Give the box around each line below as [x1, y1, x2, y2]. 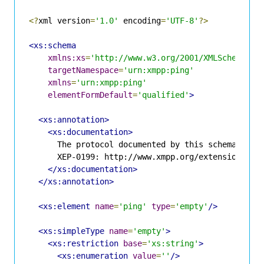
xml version [38, 15, 90, 25]
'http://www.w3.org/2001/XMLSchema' [90, 52, 250, 62]
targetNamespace [48, 65, 118, 75]
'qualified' [137, 90, 189, 100]
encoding [118, 15, 161, 25]
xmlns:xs [48, 52, 85, 62]
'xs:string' [147, 238, 199, 248]
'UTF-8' [166, 15, 199, 25]
